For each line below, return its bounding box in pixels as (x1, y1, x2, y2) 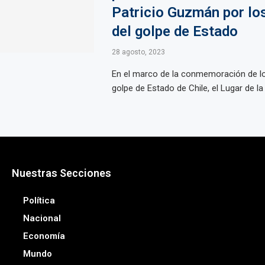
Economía (22, 231, 65, 241)
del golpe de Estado (111, 23, 238, 40)
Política (22, 195, 55, 206)
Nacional (22, 213, 61, 224)
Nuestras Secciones (11, 167, 111, 179)
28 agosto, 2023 (111, 48, 165, 56)
